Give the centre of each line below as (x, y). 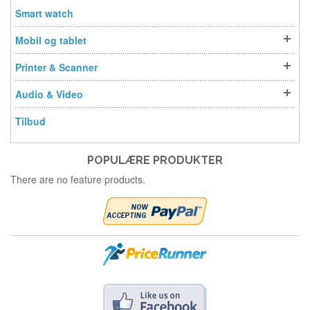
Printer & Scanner (56, 67)
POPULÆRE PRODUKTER (155, 161)
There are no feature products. (78, 180)
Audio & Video (49, 94)
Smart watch (44, 13)
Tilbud (30, 121)
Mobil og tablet (51, 40)
